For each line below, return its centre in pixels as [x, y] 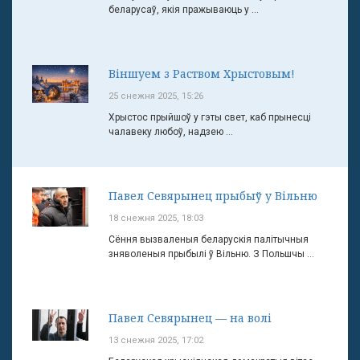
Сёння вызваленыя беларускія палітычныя [209, 239]
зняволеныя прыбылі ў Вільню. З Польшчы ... [211, 254]
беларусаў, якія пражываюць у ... [184, 10]
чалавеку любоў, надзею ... [171, 132]
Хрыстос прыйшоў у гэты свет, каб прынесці [210, 117]
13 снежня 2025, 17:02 [156, 340]
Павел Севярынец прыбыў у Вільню [213, 196]
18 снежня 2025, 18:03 [156, 218]
